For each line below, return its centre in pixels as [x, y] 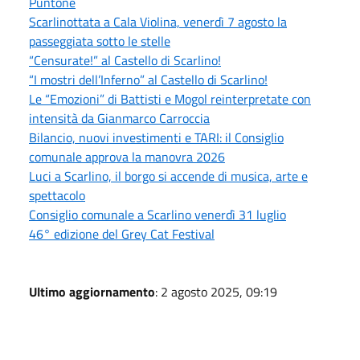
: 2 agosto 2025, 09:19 [216, 291]
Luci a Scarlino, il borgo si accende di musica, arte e [168, 176]
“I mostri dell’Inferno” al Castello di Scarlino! [148, 79]
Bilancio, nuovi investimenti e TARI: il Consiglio [156, 137]
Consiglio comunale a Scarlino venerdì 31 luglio [157, 214]
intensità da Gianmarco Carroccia [119, 118]
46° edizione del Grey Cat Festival [122, 233]
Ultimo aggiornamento [92, 291]
